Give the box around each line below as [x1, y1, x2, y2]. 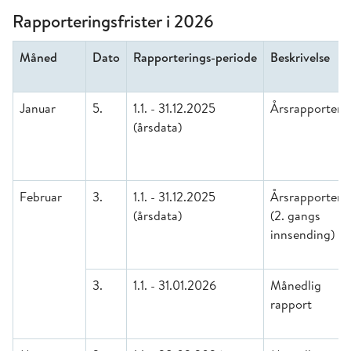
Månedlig [270, 277, 321, 294]
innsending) [270, 226, 335, 243]
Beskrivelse [270, 49, 330, 66]
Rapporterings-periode [133, 49, 257, 66]
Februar [20, 188, 62, 205]
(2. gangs [270, 207, 320, 224]
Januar [20, 100, 56, 117]
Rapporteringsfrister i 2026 [13, 9, 214, 33]
